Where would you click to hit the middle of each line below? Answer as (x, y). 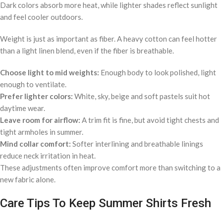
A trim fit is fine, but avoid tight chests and (150, 120)
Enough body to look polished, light (158, 73)
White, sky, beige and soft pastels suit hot (141, 96)
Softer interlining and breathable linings (137, 144)
